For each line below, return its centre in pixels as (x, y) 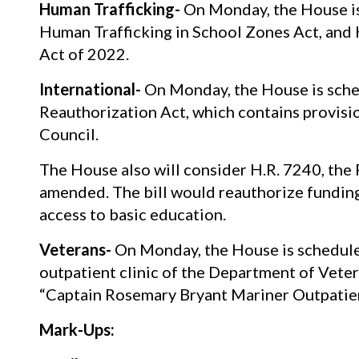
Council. (69, 133)
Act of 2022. (84, 53)
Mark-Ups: (77, 329)
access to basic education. (132, 214)
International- (90, 89)
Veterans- (75, 249)
